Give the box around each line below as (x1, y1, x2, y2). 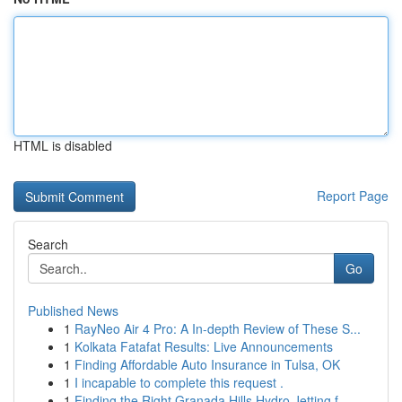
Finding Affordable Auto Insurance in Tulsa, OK (74, 355, 340, 373)
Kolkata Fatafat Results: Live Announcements (74, 337, 333, 355)
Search (28, 235, 68, 253)
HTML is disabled (13, 136, 112, 154)
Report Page (317, 187, 389, 205)
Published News (28, 301, 118, 319)
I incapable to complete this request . (74, 373, 284, 391)
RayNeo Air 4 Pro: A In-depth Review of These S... (74, 319, 361, 337)
